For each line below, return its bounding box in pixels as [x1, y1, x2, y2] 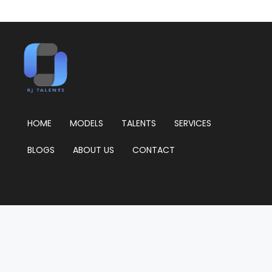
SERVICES [174, 117, 211, 130]
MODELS [70, 117, 103, 130]
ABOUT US [73, 144, 114, 157]
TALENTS [121, 117, 156, 130]
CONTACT [132, 144, 175, 157]
